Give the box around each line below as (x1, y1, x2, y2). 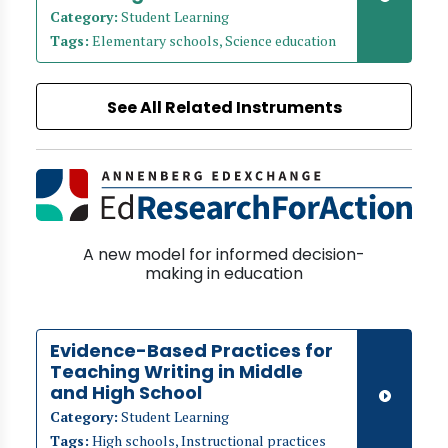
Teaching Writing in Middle (50, 359, 303, 384)
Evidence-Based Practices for (50, 338, 333, 363)
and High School (50, 380, 202, 405)
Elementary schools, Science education (89, 31, 336, 50)
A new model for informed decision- (83, 243, 365, 267)
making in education (145, 262, 303, 286)
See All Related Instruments (106, 96, 342, 119)
